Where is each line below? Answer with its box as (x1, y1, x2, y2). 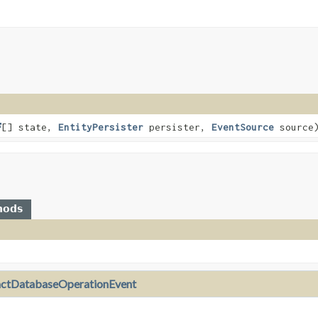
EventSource (212, 121, 274, 133)
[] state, (1, 121, 58, 133)
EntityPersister (58, 121, 143, 133)
